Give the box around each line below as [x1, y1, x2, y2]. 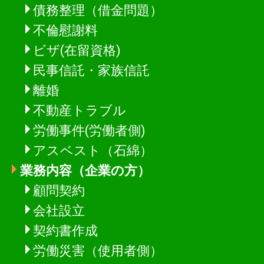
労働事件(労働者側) [32, 122, 146, 138]
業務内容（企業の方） [19, 162, 150, 178]
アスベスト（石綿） [32, 142, 153, 158]
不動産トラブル [32, 102, 126, 118]
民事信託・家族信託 [32, 62, 150, 78]
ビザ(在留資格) [32, 42, 121, 58]
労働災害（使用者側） [32, 242, 163, 258]
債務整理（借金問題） [32, 2, 163, 18]
